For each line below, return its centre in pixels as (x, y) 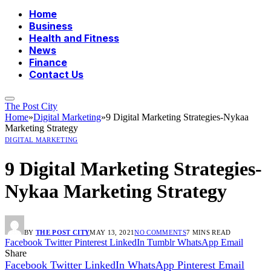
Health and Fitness (74, 38)
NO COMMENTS (160, 233)
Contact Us (56, 75)
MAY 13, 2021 (112, 233)
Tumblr (161, 243)
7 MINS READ (208, 233)
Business (51, 26)
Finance (48, 63)
